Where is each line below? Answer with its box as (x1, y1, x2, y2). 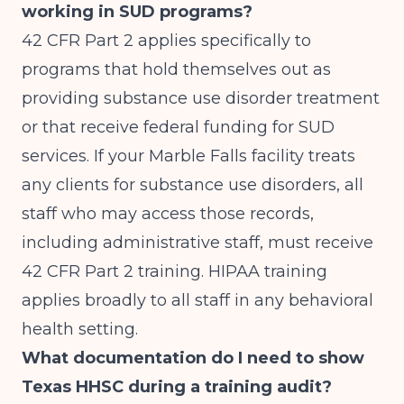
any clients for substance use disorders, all (22, 175, 363, 195)
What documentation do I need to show (22, 348, 364, 368)
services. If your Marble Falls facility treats (22, 146, 355, 166)
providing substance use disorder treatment (22, 88, 380, 108)
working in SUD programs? (22, 2, 252, 22)
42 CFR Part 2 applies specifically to (22, 31, 311, 50)
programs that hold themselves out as (22, 60, 331, 79)
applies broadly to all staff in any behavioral (22, 290, 373, 310)
